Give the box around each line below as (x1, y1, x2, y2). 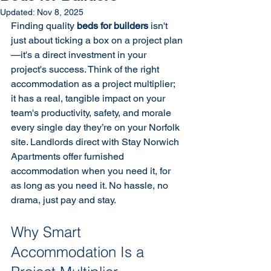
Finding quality (11, 20, 77, 31)
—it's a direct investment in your (11, 49, 149, 60)
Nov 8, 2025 (37, 7, 83, 17)
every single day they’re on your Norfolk (11, 122, 182, 133)
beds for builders (77, 20, 148, 31)
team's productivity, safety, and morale (11, 107, 174, 119)
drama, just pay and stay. (11, 194, 116, 206)
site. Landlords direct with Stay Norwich (11, 136, 181, 148)
